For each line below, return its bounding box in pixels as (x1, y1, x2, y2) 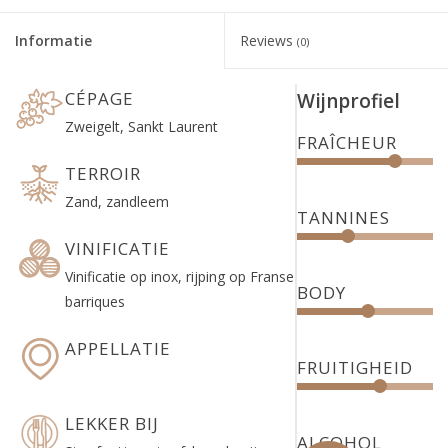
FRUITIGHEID (297, 355, 414, 379)
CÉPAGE (65, 86, 134, 110)
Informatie (15, 30, 92, 50)
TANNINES (297, 205, 391, 229)
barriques (65, 291, 125, 311)
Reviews (240, 30, 297, 50)
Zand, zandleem (65, 191, 169, 211)
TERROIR (65, 161, 141, 185)
